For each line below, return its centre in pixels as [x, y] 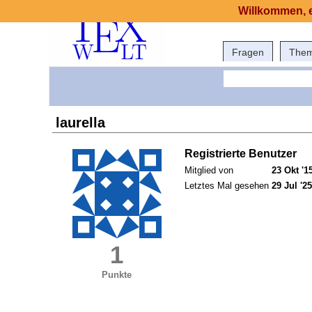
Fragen [248, 52]
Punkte [117, 275]
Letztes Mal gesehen [227, 186]
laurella [80, 123]
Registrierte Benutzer [241, 154]
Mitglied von [209, 171]
